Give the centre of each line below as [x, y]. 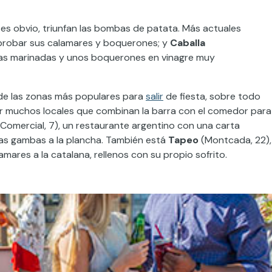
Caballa [188, 42]
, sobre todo [233, 96]
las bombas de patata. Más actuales [159, 28]
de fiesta [184, 96]
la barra [159, 110]
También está [136, 140]
